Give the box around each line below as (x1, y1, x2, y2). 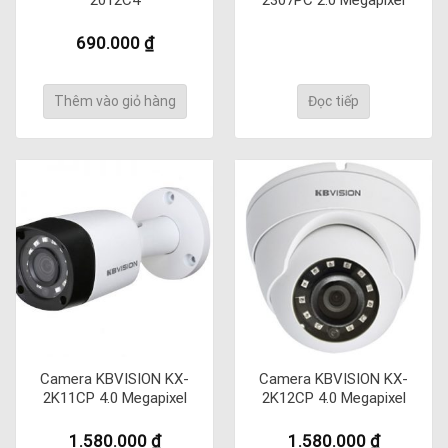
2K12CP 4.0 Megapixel (261, 388, 406, 407)
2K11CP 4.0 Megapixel (42, 388, 187, 407)
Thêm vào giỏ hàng (53, 93, 176, 110)
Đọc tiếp (308, 93, 359, 110)
